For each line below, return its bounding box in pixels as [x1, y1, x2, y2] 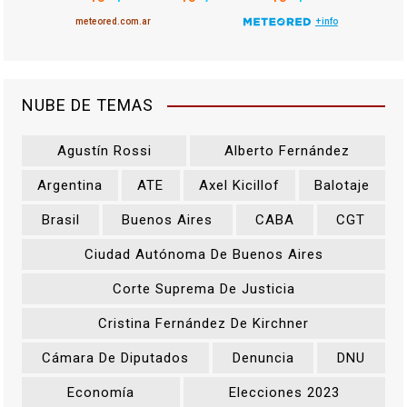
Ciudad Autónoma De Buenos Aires [84, 246, 323, 263]
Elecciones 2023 [228, 384, 340, 402]
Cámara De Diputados [42, 350, 190, 367]
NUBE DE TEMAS [22, 95, 154, 115]
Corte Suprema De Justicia [112, 281, 295, 298]
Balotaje [313, 177, 370, 194]
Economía [67, 384, 135, 402]
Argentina [37, 177, 104, 194]
